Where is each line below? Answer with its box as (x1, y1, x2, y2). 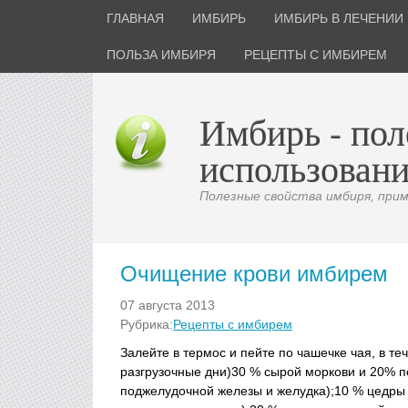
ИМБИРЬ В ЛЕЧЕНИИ (274, 11, 403, 25)
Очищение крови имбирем (120, 261, 388, 286)
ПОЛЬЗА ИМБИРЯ (107, 47, 216, 62)
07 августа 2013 (120, 298, 215, 312)
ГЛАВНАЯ (107, 11, 164, 25)
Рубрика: (120, 317, 173, 331)
